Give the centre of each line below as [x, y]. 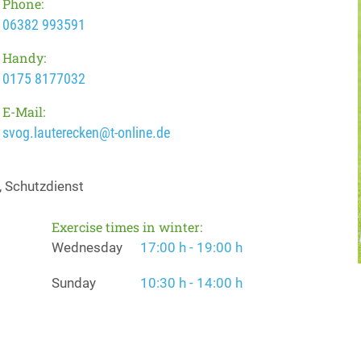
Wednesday [87, 247]
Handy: [25, 58]
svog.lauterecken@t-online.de [87, 133]
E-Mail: [24, 112]
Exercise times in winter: [127, 227]
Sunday [74, 283]
